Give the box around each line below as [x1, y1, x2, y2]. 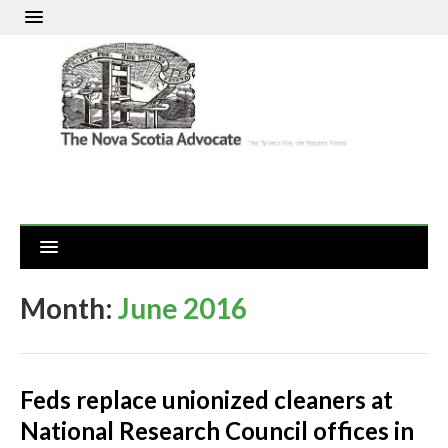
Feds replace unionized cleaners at [20, 385, 393, 415]
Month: [20, 291, 118, 326]
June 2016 [118, 291, 247, 326]
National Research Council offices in [20, 416, 414, 446]
